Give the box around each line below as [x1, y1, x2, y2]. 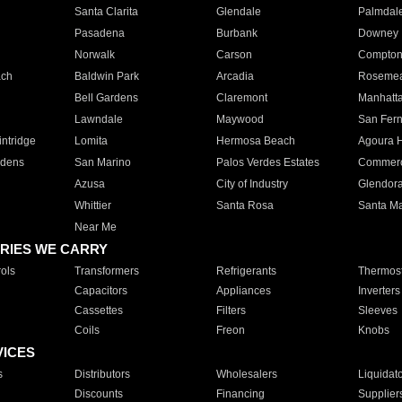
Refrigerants [215, 265, 276, 277]
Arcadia [215, 70, 254, 83]
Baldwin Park [74, 70, 139, 83]
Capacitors [74, 284, 127, 297]
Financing [215, 388, 265, 400]
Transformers [74, 265, 139, 277]
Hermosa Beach [215, 135, 295, 147]
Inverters [357, 284, 400, 297]
